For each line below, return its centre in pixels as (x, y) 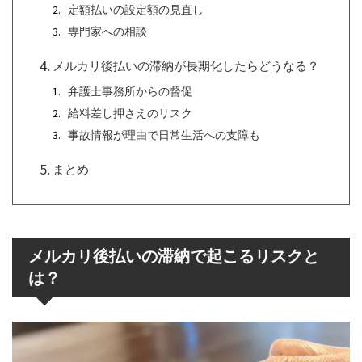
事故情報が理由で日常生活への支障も (164, 135)
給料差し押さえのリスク (130, 113)
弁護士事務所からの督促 (130, 91)
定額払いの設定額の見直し (135, 9)
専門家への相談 (107, 31)
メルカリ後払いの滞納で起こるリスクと (174, 256)
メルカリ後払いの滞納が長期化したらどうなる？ (185, 65)
